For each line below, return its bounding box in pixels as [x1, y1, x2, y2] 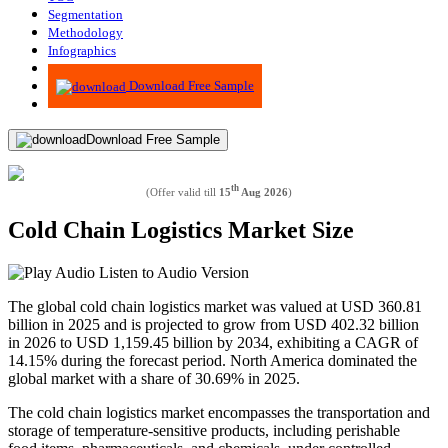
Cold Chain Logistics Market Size [8, 217, 354, 244]
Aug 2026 [239, 185, 288, 198]
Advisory [48, 60, 98, 76]
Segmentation [48, 6, 123, 22]
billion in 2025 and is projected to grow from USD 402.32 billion [8, 316, 419, 334]
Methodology [48, 24, 123, 40]
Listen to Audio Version [95, 264, 249, 282]
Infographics [48, 42, 116, 58]
